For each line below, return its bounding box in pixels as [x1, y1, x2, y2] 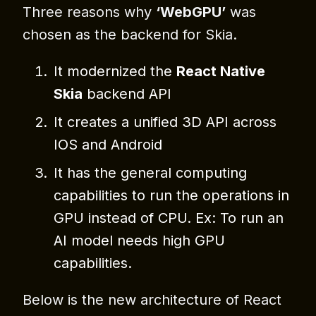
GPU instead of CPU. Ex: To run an [54, 209, 284, 227]
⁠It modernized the [54, 63, 176, 80]
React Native [176, 63, 265, 80]
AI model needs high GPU [54, 232, 225, 250]
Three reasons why [23, 4, 156, 21]
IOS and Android [54, 136, 162, 154]
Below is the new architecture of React [23, 291, 281, 309]
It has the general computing [54, 164, 247, 182]
